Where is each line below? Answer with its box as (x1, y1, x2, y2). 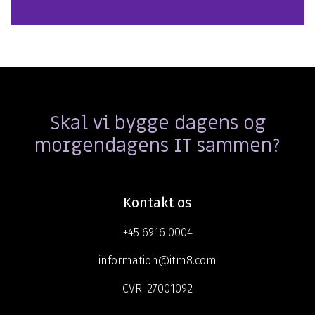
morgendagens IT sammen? (34, 134, 281, 159)
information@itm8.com (98, 254, 217, 268)
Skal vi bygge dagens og (49, 111, 266, 136)
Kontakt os (123, 194, 192, 212)
